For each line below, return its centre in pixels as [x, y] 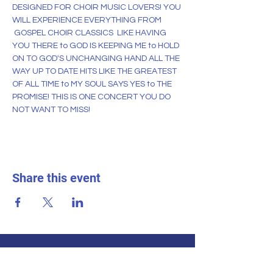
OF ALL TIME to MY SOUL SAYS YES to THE [93, 84]
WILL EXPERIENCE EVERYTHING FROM [88, 20]
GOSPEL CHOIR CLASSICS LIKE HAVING [90, 33]
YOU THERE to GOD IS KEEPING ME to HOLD [97, 46]
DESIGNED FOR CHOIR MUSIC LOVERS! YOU [97, 7]
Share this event [56, 178]
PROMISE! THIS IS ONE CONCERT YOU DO [92, 97]
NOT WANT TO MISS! [51, 110]
